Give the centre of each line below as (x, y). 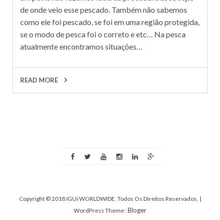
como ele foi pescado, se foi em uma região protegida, (110, 22)
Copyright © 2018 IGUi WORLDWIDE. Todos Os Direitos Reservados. (109, 198)
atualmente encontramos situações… (81, 46)
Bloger (137, 210)
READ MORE (40, 80)
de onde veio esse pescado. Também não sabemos (104, 9)
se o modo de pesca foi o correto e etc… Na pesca (103, 34)
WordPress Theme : (101, 210)
